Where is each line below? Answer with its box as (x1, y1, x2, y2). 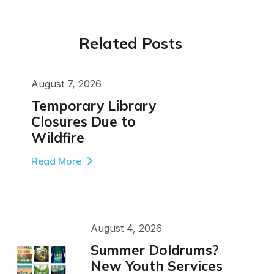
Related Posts (78, 32, 182, 53)
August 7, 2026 (31, 77, 102, 90)
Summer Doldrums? (90, 240, 218, 259)
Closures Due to (31, 112, 136, 130)
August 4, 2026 (90, 221, 162, 234)
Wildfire (31, 128, 84, 146)
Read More (31, 154, 81, 167)
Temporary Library (31, 96, 156, 114)
